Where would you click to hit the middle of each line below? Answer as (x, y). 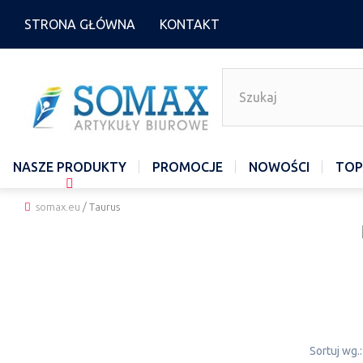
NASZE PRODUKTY (70, 167)
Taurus (103, 207)
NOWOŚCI (279, 167)
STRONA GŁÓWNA (80, 24)
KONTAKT (190, 24)
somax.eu (58, 207)
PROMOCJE (188, 167)
